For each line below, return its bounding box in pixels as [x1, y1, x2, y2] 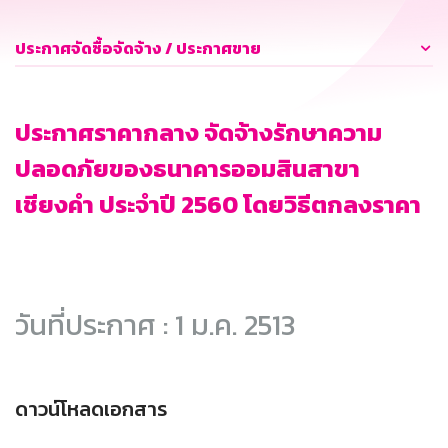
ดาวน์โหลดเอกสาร [15, 394, 167, 425]
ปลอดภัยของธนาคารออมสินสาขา [15, 151, 360, 187]
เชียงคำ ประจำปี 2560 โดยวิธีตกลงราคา [15, 187, 421, 223]
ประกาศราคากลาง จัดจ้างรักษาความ [15, 115, 382, 151]
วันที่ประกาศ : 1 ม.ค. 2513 [15, 303, 295, 347]
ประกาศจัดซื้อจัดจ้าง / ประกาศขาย [15, 36, 261, 61]
